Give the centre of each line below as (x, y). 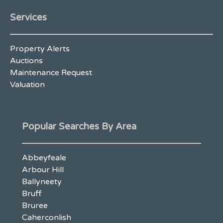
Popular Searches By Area (79, 127)
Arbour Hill (43, 170)
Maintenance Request (51, 72)
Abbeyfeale (44, 158)
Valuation (27, 84)
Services (28, 17)
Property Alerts (40, 49)
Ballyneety (42, 182)
